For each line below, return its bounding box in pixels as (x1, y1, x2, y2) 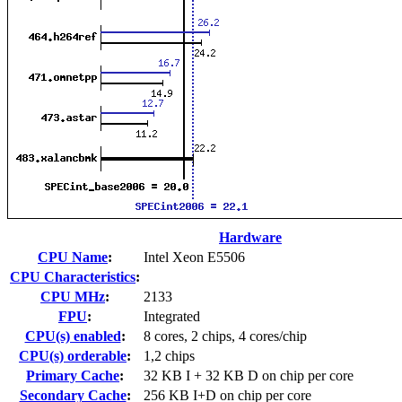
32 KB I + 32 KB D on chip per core (144, 367, 354, 383)
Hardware (219, 229, 282, 245)
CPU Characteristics (10, 268, 135, 284)
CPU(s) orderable (19, 347, 127, 363)
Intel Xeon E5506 (144, 249, 245, 265)
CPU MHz (40, 288, 105, 304)
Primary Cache (26, 367, 119, 383)
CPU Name (38, 249, 108, 265)
